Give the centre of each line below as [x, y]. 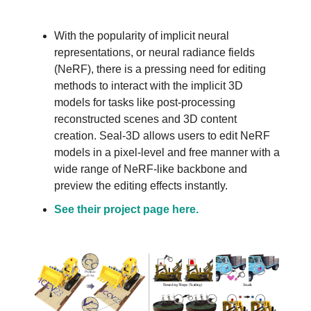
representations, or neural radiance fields [154, 52]
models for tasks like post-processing [145, 102]
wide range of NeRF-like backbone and [151, 169]
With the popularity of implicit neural [142, 35]
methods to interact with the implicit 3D [149, 85]
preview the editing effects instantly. [141, 185]
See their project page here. [126, 209]
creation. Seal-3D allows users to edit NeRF [162, 135]
